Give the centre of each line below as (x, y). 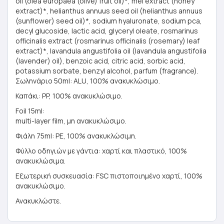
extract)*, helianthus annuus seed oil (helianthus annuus (109, 11)
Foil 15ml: (30, 111)
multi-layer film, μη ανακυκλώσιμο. (71, 121)
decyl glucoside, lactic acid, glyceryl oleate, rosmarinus (107, 31)
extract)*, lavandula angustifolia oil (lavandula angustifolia (111, 51)
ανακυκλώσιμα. (40, 161)
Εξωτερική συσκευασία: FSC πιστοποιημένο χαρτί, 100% (109, 176)
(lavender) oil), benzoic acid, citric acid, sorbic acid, (100, 61)
